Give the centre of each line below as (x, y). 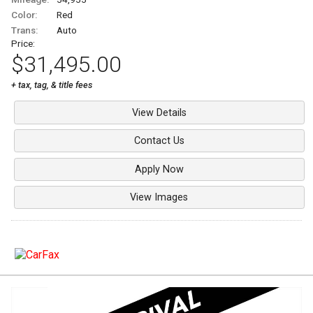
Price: (23, 44)
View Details (159, 112)
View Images (159, 198)
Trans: (24, 30)
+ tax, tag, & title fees (52, 85)
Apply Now (159, 169)
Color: (24, 15)
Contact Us (159, 141)
